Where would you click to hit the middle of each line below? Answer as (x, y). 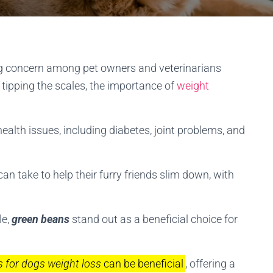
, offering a (211, 264)
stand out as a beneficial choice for (154, 219)
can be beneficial (142, 264)
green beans (41, 219)
